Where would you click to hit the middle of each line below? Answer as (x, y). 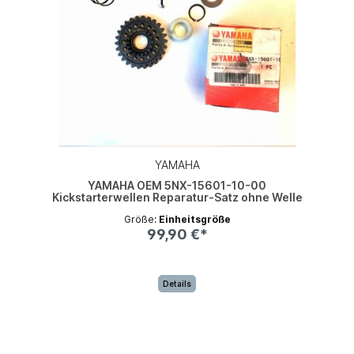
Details (177, 284)
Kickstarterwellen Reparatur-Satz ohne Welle (177, 197)
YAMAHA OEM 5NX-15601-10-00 (177, 185)
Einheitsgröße (194, 219)
